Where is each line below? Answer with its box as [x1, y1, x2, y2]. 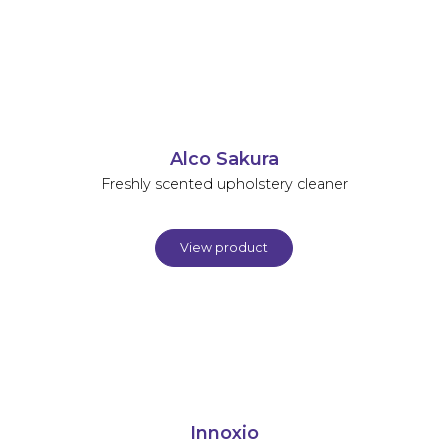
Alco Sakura [169, 147, 279, 169]
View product [180, 239, 268, 255]
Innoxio [189, 421, 259, 443]
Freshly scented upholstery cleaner [100, 174, 348, 193]
